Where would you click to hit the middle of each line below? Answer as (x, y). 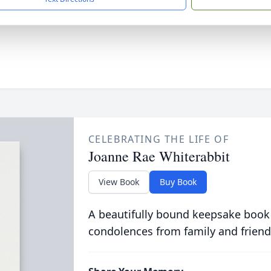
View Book (119, 182)
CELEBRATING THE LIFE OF (158, 139)
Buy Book (178, 182)
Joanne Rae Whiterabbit (159, 156)
